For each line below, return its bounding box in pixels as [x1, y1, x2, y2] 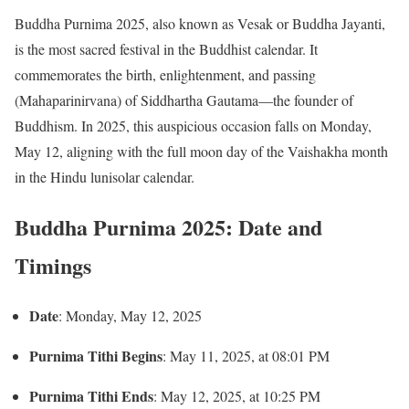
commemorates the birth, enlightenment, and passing [15, 65, 316, 84]
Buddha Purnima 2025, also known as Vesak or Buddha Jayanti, [15, 14, 385, 33]
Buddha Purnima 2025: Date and [15, 210, 322, 243]
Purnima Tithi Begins [29, 344, 163, 366]
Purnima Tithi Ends [29, 384, 153, 406]
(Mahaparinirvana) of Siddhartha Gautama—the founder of [15, 90, 353, 110]
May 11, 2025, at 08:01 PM [170, 345, 330, 365]
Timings [15, 248, 91, 281]
